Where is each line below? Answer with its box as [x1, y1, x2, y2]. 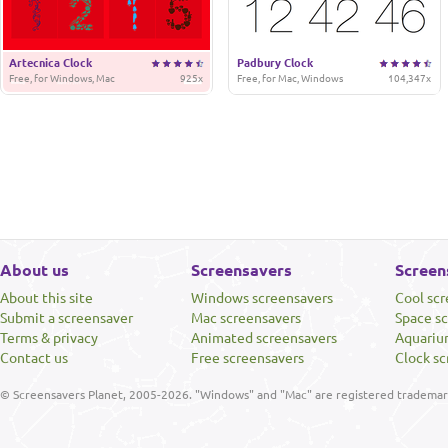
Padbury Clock [237, 57, 313, 69]
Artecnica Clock [9, 57, 92, 69]
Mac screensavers [191, 310, 301, 326]
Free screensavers [191, 350, 304, 366]
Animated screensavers [191, 330, 337, 346]
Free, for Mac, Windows [237, 73, 343, 84]
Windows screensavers [191, 290, 333, 306]
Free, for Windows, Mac [9, 73, 115, 84]
